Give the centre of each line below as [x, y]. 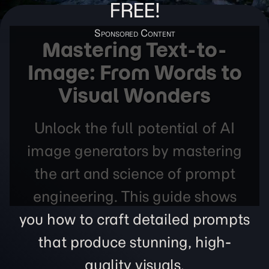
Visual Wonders [134, 95]
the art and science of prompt [134, 174]
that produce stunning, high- [134, 242]
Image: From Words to [134, 73]
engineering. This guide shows [134, 196]
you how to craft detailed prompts [134, 219]
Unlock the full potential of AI [134, 128]
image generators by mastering [134, 151]
